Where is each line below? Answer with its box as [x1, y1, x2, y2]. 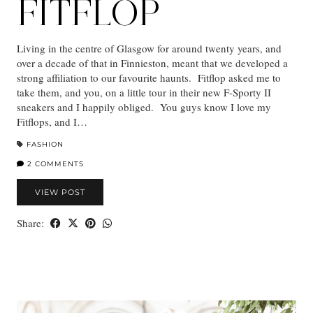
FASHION [27, 140, 64, 150]
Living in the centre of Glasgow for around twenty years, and [17, 41, 282, 56]
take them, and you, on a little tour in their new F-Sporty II [17, 85, 271, 100]
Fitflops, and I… [17, 115, 87, 129]
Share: [17, 216, 47, 231]
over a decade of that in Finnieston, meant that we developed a [17, 56, 288, 71]
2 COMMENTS [24, 159, 84, 169]
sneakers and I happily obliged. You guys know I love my [17, 100, 271, 115]
